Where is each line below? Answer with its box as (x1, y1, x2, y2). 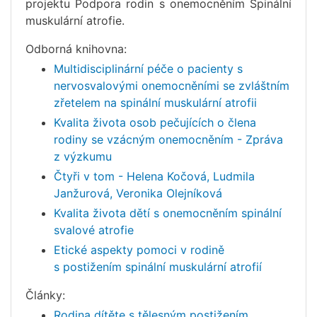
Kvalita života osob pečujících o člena (54, 115, 256, 129)
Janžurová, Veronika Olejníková (54, 185, 222, 200)
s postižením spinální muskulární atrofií (54, 259, 262, 274)
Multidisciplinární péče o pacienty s (54, 61, 243, 76)
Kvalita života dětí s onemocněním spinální (54, 205, 282, 220)
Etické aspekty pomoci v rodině (54, 242, 224, 257)
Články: (25, 287, 65, 302)
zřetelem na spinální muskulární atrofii (54, 95, 257, 110)
